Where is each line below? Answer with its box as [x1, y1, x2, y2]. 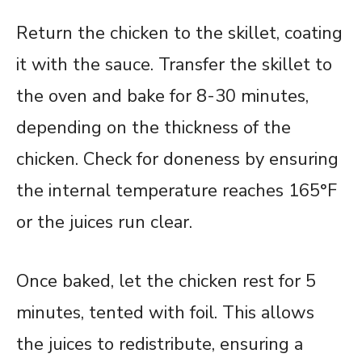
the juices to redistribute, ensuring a [16, 332, 303, 357]
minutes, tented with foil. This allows [16, 301, 314, 326]
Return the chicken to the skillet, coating [16, 21, 343, 46]
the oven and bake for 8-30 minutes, [16, 84, 309, 109]
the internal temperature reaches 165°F [16, 179, 337, 204]
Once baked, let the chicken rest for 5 [16, 269, 316, 294]
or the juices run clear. [16, 210, 192, 235]
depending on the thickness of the [16, 116, 291, 141]
